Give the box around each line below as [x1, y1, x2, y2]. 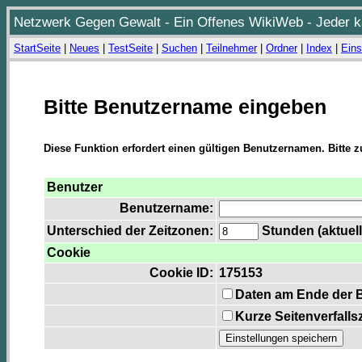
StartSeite [14, 42, 61, 54]
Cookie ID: [149, 266, 213, 280]
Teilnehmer [206, 42, 257, 54]
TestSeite [108, 42, 153, 54]
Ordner [266, 42, 297, 54]
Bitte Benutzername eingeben [44, 95, 326, 118]
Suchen [162, 42, 197, 54]
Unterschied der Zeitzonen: [47, 224, 213, 238]
